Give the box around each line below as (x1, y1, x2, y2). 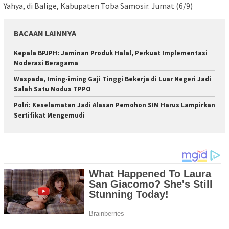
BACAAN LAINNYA (14, 28, 76, 39)
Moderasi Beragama (14, 59, 78, 68)
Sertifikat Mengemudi (14, 111, 85, 120)
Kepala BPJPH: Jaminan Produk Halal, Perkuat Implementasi (14, 49, 208, 58)
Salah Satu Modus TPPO (14, 85, 91, 94)
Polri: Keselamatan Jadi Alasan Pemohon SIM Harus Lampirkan (14, 101, 215, 110)
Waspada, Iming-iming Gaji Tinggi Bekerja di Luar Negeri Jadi (14, 75, 211, 84)
